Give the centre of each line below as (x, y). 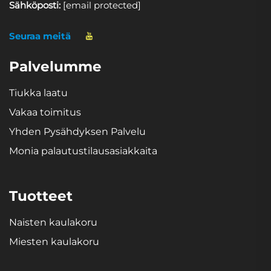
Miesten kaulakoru (54, 241)
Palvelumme (55, 66)
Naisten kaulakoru (53, 222)
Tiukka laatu (38, 93)
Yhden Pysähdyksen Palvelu (77, 131)
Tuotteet (41, 196)
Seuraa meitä (40, 36)
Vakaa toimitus (45, 112)
